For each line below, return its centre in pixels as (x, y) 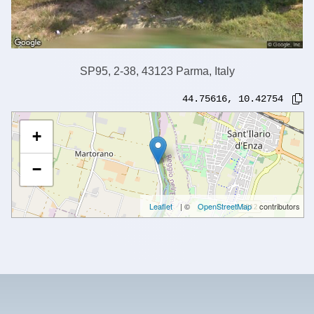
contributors (279, 206)
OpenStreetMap (225, 206)
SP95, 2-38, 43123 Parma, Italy (157, 71)
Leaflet (161, 206)
